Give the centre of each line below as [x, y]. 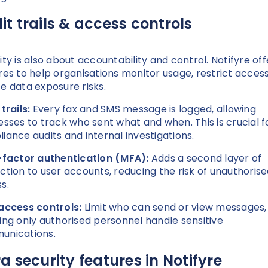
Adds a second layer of [206, 159]
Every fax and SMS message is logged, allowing [144, 109]
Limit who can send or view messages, [175, 208]
